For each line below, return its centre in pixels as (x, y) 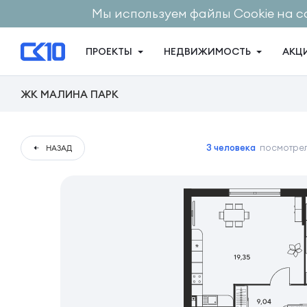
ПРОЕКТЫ (109, 52)
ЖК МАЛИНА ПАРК (69, 94)
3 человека (231, 148)
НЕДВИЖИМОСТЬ (207, 52)
